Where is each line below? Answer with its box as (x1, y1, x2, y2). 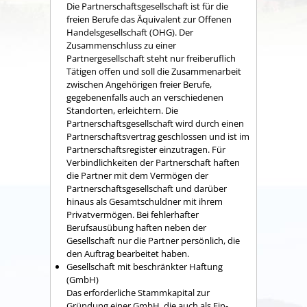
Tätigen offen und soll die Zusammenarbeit (66, 65, 241, 78)
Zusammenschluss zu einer (66, 39, 176, 52)
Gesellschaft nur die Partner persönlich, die (66, 234, 240, 247)
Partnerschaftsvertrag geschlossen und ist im (66, 130, 249, 143)
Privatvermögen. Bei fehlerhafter (66, 208, 199, 221)
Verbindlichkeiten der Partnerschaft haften (66, 156, 240, 169)
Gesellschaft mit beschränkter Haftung (66, 260, 223, 273)
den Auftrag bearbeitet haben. (66, 247, 189, 260)
